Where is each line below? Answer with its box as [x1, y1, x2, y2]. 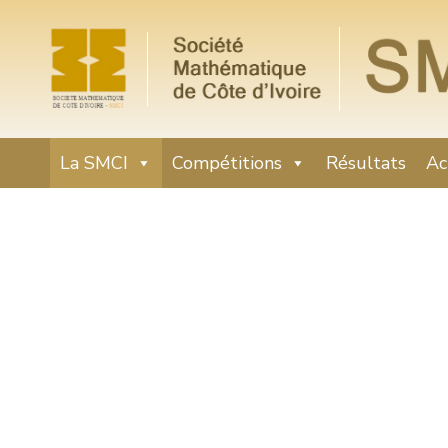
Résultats [326, 151, 406, 176]
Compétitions [172, 151, 282, 176]
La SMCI [60, 151, 128, 176]
